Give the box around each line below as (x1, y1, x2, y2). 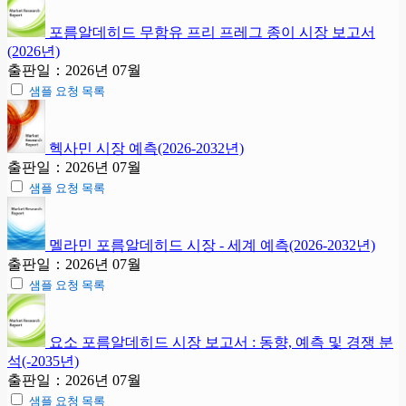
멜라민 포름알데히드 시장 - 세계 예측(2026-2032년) (49, 237, 375, 253)
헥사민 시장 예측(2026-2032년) (49, 140, 244, 156)
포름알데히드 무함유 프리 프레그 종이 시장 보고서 (49, 24, 375, 40)
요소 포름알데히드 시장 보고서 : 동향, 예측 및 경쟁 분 (49, 333, 393, 350)
